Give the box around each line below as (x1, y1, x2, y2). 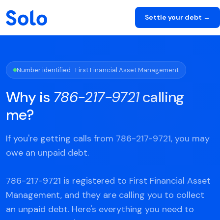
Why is (6, 87, 53, 107)
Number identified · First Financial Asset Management (17, 66, 179, 74)
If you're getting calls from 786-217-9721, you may (6, 133, 210, 144)
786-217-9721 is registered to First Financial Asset (6, 175, 211, 187)
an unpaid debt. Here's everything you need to (6, 203, 194, 215)
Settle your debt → (145, 13, 210, 22)
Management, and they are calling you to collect (6, 189, 204, 201)
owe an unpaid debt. (6, 147, 89, 159)
